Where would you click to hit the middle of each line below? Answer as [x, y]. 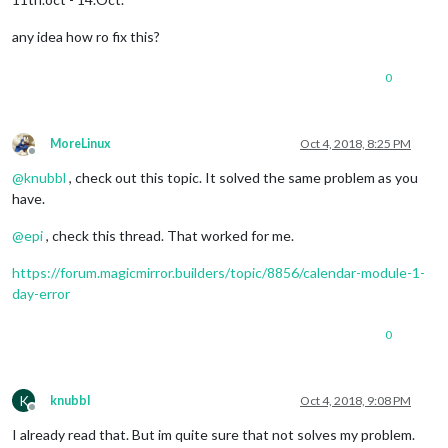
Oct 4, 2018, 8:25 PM [355, 143]
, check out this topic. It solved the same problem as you [242, 177]
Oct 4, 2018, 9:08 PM [355, 400]
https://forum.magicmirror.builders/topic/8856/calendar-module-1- [218, 272]
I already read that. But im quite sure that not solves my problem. [213, 434]
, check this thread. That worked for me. [168, 235]
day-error [41, 293]
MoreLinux [80, 143]
